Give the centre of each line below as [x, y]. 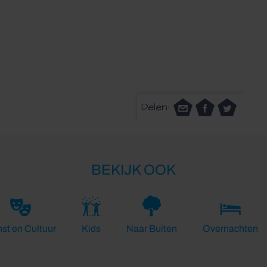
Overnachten [230, 229]
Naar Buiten [152, 229]
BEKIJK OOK [133, 170]
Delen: [155, 107]
